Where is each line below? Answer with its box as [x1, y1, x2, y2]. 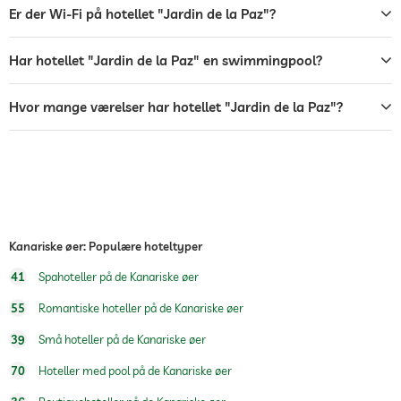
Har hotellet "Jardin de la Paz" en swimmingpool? [9, 52, 323, 69]
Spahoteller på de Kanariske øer [36, 269, 199, 284]
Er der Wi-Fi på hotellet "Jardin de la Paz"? [9, 5, 277, 22]
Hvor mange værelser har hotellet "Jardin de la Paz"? [9, 98, 344, 115]
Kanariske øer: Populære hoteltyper [9, 239, 202, 253]
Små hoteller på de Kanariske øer [36, 332, 206, 346]
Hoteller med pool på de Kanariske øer [36, 363, 232, 378]
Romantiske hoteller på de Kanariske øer [36, 301, 243, 315]
